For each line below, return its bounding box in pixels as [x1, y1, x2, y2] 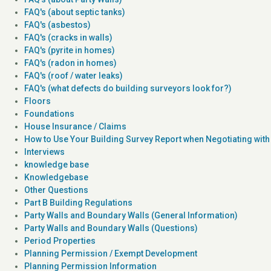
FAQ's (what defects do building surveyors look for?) [24, 83, 232, 93]
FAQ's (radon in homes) [24, 57, 117, 68]
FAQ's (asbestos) [24, 19, 91, 30]
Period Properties [24, 235, 96, 246]
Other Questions [24, 184, 88, 195]
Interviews [24, 146, 65, 157]
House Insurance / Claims [24, 121, 126, 131]
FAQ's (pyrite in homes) [24, 45, 115, 55]
